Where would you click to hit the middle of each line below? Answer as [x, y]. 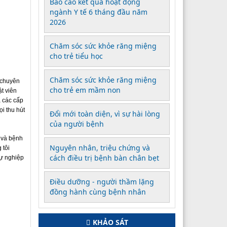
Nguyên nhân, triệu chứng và [100, 147]
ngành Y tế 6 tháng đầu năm [99, 12]
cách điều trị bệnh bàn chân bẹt [104, 158]
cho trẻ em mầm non [85, 90]
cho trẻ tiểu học [76, 56]
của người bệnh [77, 124]
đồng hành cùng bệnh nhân [98, 192]
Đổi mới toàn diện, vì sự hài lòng [105, 113]
